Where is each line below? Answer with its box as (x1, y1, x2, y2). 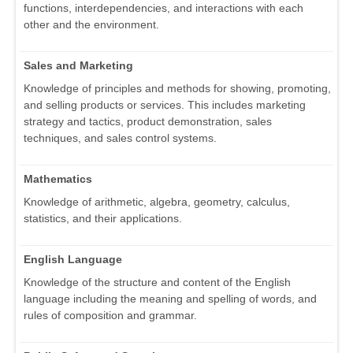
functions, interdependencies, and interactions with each (24, 2, 303, 15)
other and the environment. (24, 18, 159, 32)
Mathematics (24, 173, 92, 186)
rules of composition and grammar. (24, 309, 197, 322)
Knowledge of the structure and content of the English (24, 276, 291, 289)
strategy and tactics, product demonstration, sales (24, 115, 272, 128)
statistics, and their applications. (24, 212, 182, 225)
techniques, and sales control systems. (24, 132, 217, 145)
